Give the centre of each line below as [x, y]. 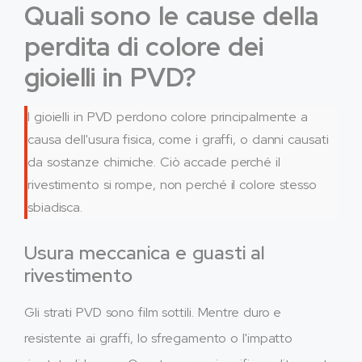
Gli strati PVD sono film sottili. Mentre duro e [153, 312]
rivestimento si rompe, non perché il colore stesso [172, 184]
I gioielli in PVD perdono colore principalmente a [168, 116]
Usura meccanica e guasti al [145, 253]
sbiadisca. [55, 207]
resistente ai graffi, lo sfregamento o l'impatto [159, 338]
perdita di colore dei [144, 46]
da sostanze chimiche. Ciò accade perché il [154, 162]
